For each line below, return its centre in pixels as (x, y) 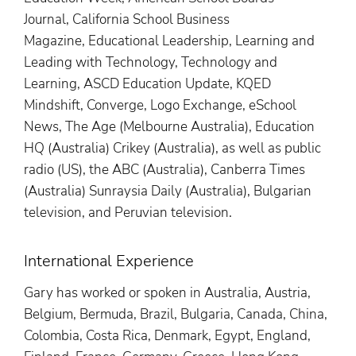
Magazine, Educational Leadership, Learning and (169, 41)
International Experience (109, 261)
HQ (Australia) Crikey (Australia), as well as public (172, 149)
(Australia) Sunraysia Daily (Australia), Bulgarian (168, 192)
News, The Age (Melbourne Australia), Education (169, 127)
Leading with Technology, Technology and (151, 63)
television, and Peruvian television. (128, 213)
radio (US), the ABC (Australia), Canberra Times (164, 170)
